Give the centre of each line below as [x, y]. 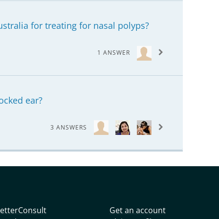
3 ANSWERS [69, 127]
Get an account [138, 210]
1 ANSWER [114, 53]
